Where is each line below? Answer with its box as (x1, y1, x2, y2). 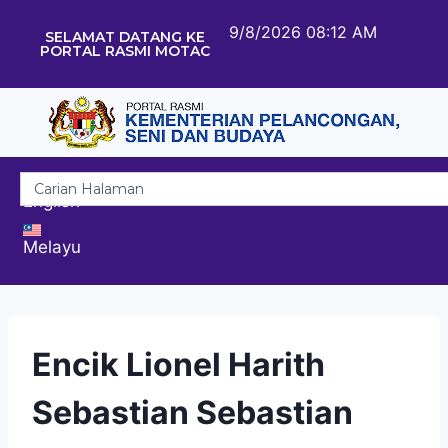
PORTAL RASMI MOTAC (39, 42, 210, 60)
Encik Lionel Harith (32, 344, 325, 384)
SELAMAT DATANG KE (44, 28, 205, 46)
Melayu (23, 236, 81, 257)
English (23, 190, 80, 211)
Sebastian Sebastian (32, 392, 353, 432)
